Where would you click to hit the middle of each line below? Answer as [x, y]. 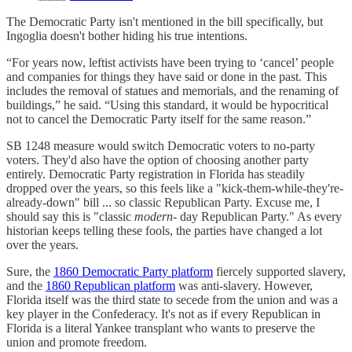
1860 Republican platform [110, 286]
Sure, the [30, 272]
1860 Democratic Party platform [133, 272]
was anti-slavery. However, [244, 286]
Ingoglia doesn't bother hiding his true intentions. [127, 36]
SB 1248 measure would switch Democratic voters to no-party [161, 146]
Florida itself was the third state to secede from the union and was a [172, 300]
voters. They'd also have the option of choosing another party [158, 160]
